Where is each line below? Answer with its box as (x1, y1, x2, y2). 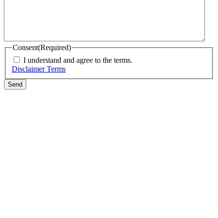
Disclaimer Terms (12, 64, 66, 73)
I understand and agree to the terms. (23, 55, 132, 64)
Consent (13, 43, 38, 52)
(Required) (38, 43, 71, 52)
